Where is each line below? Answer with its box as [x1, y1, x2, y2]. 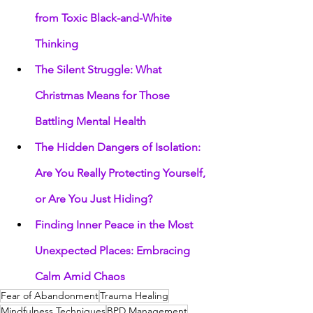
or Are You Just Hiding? [35, 192, 152, 206]
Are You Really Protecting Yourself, [35, 166, 208, 180]
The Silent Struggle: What [35, 63, 164, 77]
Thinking [35, 37, 78, 51]
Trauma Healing [100, 289, 168, 303]
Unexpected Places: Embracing [35, 244, 193, 258]
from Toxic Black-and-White [35, 11, 175, 25]
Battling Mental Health [35, 115, 146, 129]
